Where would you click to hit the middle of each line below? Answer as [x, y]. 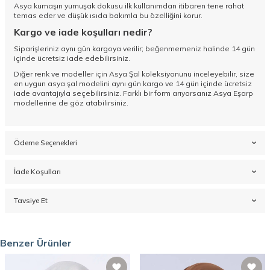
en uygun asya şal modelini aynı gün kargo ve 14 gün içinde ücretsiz [133, 84]
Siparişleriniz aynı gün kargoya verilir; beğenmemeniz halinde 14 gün [134, 49]
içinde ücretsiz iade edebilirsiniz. [72, 58]
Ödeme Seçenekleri [46, 143]
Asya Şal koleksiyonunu [150, 74]
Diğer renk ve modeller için [61, 74]
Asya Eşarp [233, 93]
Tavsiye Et [31, 201]
